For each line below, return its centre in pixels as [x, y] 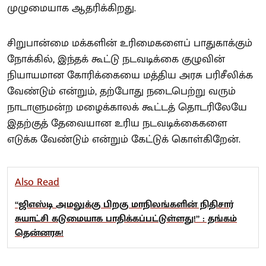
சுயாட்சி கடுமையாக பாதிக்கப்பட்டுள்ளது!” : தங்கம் [126, 218]
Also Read [37, 182]
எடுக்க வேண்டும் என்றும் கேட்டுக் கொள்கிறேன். [124, 139]
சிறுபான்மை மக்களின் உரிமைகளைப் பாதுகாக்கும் [130, 43]
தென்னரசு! [39, 233]
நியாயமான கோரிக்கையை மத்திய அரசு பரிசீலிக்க [130, 75]
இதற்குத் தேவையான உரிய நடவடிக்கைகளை [117, 123]
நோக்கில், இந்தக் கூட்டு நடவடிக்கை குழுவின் [116, 59]
